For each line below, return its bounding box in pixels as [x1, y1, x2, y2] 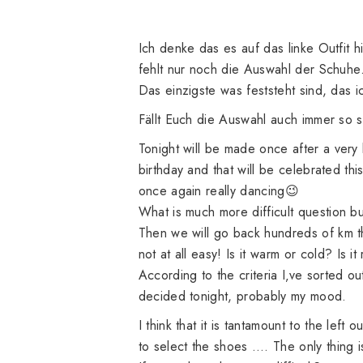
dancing [236, 181, 285, 201]
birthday [138, 160, 184, 180]
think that [146, 316, 197, 335]
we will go [171, 224, 229, 243]
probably [237, 287, 287, 306]
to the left [289, 316, 345, 335]
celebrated [278, 160, 341, 180]
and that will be [187, 160, 275, 180]
